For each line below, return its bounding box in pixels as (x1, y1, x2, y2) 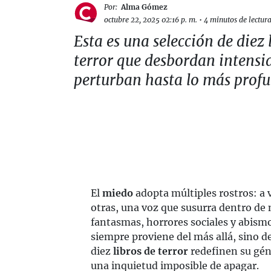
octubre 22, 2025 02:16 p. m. (104, 15, 197, 24)
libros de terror (113, 245, 191, 257)
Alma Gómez (121, 2, 168, 11)
